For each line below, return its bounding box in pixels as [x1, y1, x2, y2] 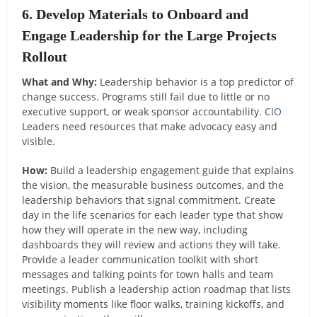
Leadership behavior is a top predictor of [97, 74, 294, 88]
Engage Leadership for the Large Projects [22, 27, 277, 43]
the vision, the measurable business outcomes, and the [22, 178, 284, 192]
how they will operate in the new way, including [22, 222, 248, 236]
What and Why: [22, 74, 98, 88]
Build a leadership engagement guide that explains [47, 163, 294, 177]
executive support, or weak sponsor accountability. [22, 104, 265, 118]
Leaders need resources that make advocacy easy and [22, 119, 278, 133]
